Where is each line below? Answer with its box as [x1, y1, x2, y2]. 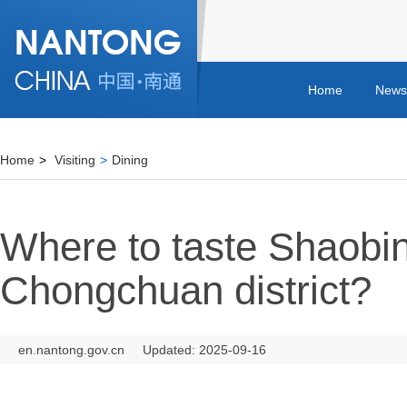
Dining [112, 153, 148, 167]
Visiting [55, 153, 95, 167]
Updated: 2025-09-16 [143, 342, 266, 357]
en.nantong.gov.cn [18, 342, 124, 357]
